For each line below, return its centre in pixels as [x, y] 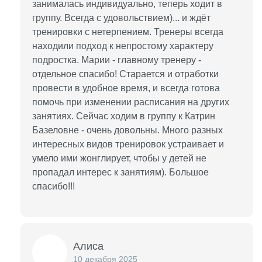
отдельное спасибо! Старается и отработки [125, 74]
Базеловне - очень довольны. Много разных [127, 130]
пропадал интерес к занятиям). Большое [120, 172]
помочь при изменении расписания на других [131, 102]
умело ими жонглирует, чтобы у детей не [119, 158]
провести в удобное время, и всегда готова [126, 88]
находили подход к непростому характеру [123, 46]
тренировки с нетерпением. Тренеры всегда [128, 32]
